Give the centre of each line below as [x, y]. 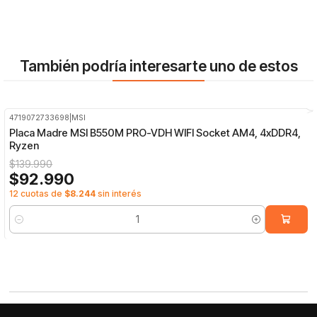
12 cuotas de [37, 193]
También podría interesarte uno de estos [158, 66]
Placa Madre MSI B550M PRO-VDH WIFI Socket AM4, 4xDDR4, [155, 133]
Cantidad [28, 226]
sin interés [119, 193]
